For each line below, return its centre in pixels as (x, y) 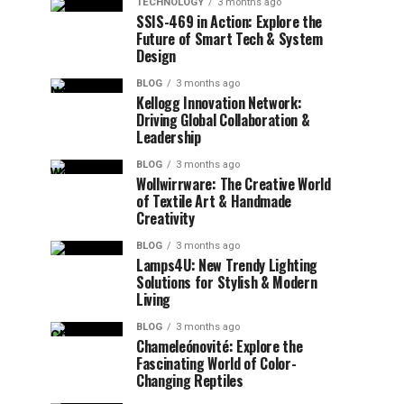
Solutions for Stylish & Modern (227, 282)
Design (156, 56)
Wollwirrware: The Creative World (234, 184)
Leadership (169, 137)
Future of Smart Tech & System (230, 39)
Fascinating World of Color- (216, 363)
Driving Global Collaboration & (223, 120)
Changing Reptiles (190, 381)
